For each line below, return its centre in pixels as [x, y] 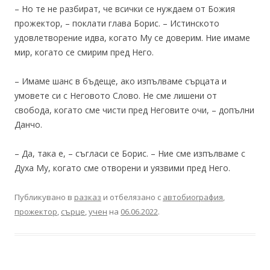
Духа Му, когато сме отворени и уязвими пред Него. [122, 168]
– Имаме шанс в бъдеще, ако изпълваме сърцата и [121, 81]
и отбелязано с [132, 197]
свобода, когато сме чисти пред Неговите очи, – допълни [134, 110]
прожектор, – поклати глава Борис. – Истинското [117, 23]
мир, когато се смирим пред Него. [84, 52]
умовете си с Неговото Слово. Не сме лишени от [116, 95]
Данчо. [28, 124]
